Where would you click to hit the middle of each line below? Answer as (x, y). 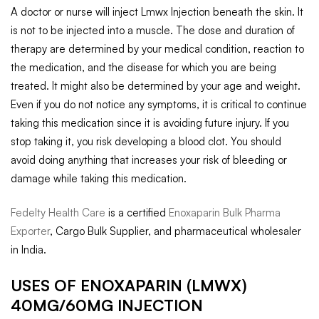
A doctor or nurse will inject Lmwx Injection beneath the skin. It (157, 11)
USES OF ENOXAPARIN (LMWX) (129, 285)
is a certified (137, 213)
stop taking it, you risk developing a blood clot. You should (146, 141)
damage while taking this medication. (99, 178)
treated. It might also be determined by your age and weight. (156, 85)
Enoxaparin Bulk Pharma (225, 213)
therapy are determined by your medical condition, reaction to (157, 48)
